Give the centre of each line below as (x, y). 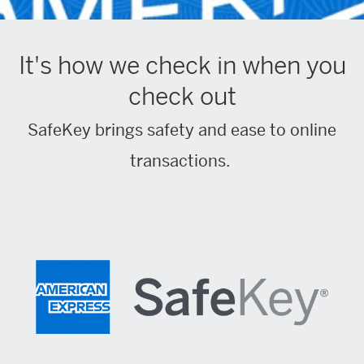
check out (182, 97)
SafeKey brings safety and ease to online (182, 130)
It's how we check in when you (182, 66)
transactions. (182, 161)
